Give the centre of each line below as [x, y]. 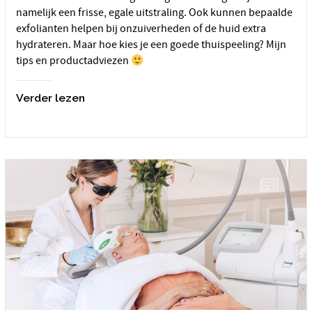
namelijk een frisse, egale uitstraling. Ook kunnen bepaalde [154, 13]
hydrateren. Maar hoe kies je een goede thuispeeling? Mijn [151, 45]
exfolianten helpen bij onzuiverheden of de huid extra [141, 29]
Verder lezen [50, 97]
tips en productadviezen [73, 61]
